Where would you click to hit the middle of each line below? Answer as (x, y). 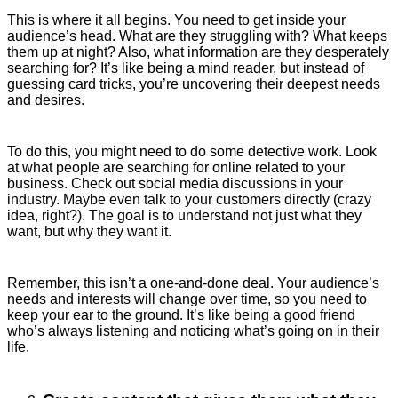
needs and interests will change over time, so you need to (187, 299)
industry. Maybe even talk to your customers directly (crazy (189, 200)
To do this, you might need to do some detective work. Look (192, 152)
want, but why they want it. (89, 232)
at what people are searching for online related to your (176, 168)
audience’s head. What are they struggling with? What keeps (197, 36)
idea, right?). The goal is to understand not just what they (184, 216)
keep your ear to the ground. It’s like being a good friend (181, 315)
